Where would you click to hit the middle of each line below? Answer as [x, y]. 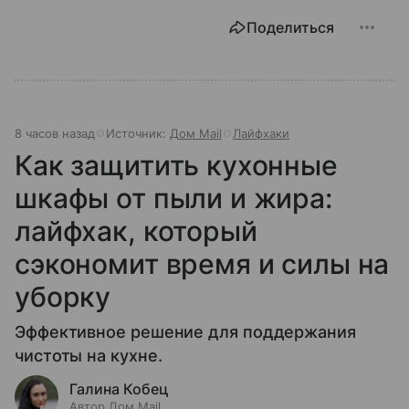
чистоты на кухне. [89, 355]
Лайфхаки [261, 133]
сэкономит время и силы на [202, 263]
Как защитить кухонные [176, 165]
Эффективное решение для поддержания [185, 331]
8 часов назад [55, 133]
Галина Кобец [119, 388]
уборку [63, 296]
